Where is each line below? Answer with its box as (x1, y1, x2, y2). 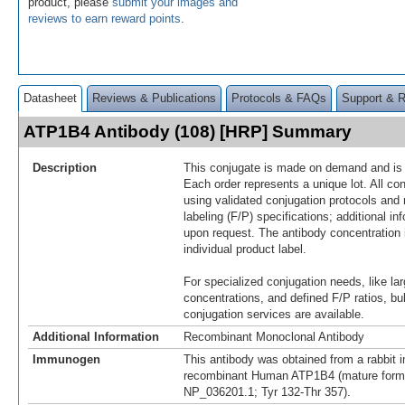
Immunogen (33, 352, 100, 366)
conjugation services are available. (184, 306, 364, 321)
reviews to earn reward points (28, 11, 181, 25)
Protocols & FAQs (231, 90, 326, 105)
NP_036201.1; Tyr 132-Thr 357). (184, 384, 351, 399)
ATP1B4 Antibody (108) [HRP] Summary (24, 121, 352, 141)
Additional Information (33, 329, 159, 344)
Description (33, 160, 97, 174)
